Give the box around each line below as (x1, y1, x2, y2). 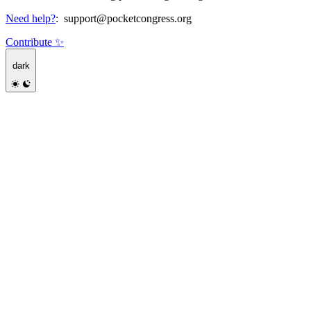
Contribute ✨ (6, 36, 64, 49)
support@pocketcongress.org (64, 12, 192, 25)
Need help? (6, 12, 56, 25)
